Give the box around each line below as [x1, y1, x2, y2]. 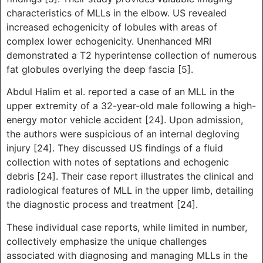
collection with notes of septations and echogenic [6, 156, 229, 168]
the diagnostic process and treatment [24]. [6, 198, 198, 211]
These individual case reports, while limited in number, [6, 221, 247, 233]
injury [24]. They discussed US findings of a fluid [6, 142, 223, 154]
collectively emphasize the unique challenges [6, 235, 207, 247]
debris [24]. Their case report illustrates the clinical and [6, 170, 254, 183]
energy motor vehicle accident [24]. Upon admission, [6, 114, 243, 126]
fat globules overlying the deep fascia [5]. [6, 63, 193, 75]
